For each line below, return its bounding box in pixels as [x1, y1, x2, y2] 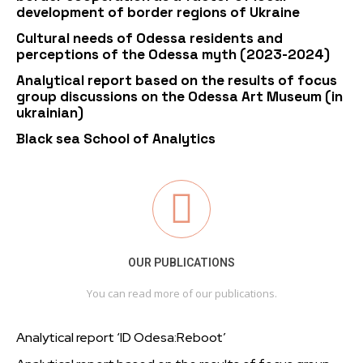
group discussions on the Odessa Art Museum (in [16, 88, 343, 105]
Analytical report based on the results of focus [16, 71, 337, 89]
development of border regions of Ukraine [16, 3, 300, 21]
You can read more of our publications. [86, 286, 277, 301]
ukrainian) [16, 104, 83, 122]
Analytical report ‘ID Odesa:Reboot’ [16, 329, 226, 346]
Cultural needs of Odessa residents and [16, 29, 283, 47]
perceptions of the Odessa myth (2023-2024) [16, 45, 330, 63]
